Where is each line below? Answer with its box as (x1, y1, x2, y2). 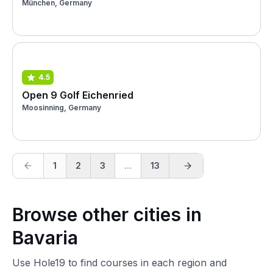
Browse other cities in (12, 204, 202, 225)
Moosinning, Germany (22, 102, 101, 112)
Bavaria (12, 227, 78, 249)
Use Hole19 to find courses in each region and (12, 257, 227, 269)
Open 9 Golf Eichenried (22, 88, 133, 101)
